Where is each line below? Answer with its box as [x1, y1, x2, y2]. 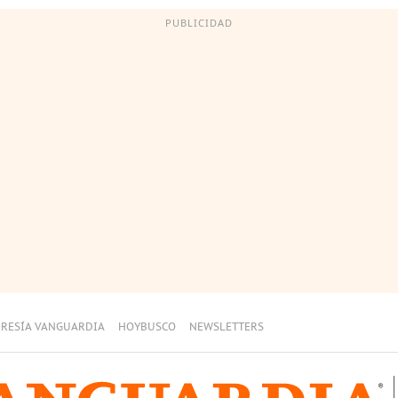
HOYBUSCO [118, 322, 176, 333]
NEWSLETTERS [189, 322, 264, 333]
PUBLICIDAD [165, 16, 233, 29]
